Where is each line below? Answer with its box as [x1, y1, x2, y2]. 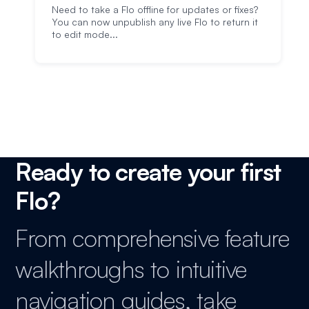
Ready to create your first [15, 157, 281, 186]
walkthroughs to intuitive [15, 254, 247, 283]
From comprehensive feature [15, 223, 290, 252]
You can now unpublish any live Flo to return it [52, 16, 258, 28]
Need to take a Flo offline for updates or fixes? [52, 3, 258, 15]
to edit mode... [52, 28, 118, 40]
